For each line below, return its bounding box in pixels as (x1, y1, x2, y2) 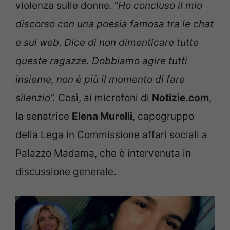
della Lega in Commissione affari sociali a (15, 128, 207, 141)
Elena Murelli (72, 110, 132, 122)
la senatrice (15, 110, 72, 122)
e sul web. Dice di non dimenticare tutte (15, 36, 199, 48)
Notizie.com (152, 91, 209, 104)
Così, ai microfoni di (58, 91, 152, 104)
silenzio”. (15, 91, 58, 104)
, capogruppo (132, 110, 194, 122)
